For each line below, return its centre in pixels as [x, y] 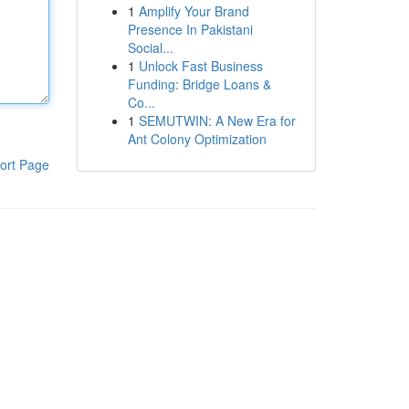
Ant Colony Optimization [197, 139]
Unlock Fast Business [200, 66]
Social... [150, 47]
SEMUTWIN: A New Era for [217, 121]
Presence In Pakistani [190, 29]
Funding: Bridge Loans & [199, 84]
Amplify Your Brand [194, 11]
